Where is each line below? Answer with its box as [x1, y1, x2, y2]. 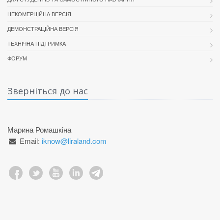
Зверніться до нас [7, 85, 88, 97]
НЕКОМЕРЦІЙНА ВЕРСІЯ [7, 10, 71, 18]
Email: [20, 136, 42, 146]
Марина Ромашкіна [7, 124, 71, 135]
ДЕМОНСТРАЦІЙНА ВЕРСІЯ [7, 25, 79, 32]
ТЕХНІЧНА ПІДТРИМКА [7, 39, 66, 47]
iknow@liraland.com [42, 136, 107, 146]
